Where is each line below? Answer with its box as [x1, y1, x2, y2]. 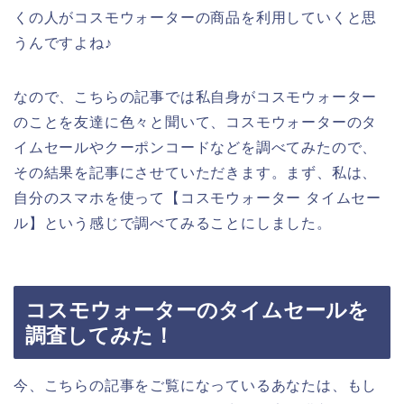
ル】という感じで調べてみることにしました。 [14, 216, 332, 232]
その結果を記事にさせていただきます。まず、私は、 [14, 165, 378, 181]
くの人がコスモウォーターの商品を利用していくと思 [14, 10, 378, 26]
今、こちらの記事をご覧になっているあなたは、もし [14, 377, 378, 393]
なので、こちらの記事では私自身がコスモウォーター [14, 89, 378, 106]
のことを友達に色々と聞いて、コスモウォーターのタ [14, 115, 378, 131]
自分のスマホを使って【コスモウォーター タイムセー [14, 190, 381, 207]
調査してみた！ [25, 323, 174, 347]
